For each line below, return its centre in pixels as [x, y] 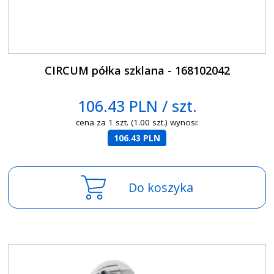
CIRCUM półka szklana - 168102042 [137, 71]
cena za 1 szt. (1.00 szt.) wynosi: [137, 123]
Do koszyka [161, 188]
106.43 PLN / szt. [137, 106]
